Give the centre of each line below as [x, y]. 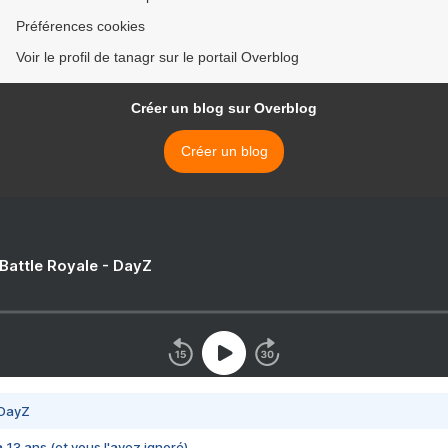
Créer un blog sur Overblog [224, 108]
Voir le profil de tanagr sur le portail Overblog [157, 57]
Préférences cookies [80, 26]
